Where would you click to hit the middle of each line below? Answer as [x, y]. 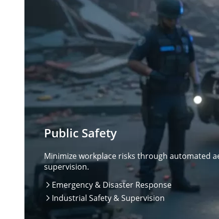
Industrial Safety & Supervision [108, 198]
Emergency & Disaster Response [112, 185]
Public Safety [80, 132]
